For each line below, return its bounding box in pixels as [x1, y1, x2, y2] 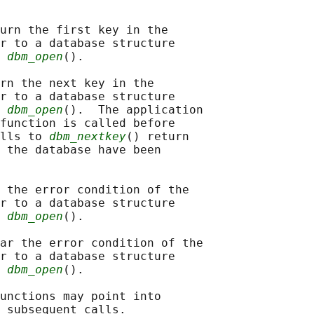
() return [126, 130, 189, 144]
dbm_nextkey [49, 130, 126, 144]
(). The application [63, 103, 203, 117]
